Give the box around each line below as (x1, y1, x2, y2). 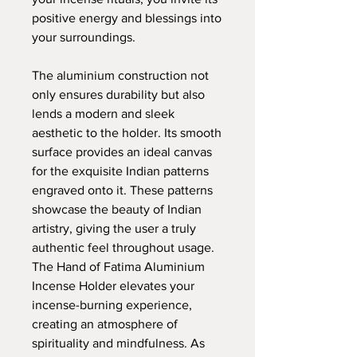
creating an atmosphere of (32, 316, 178, 331)
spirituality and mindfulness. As (32, 335, 205, 350)
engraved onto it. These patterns (32, 182, 213, 197)
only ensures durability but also (32, 87, 205, 101)
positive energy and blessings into (32, 10, 222, 25)
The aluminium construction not (32, 68, 209, 82)
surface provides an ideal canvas (32, 144, 212, 159)
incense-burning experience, (32, 297, 192, 312)
